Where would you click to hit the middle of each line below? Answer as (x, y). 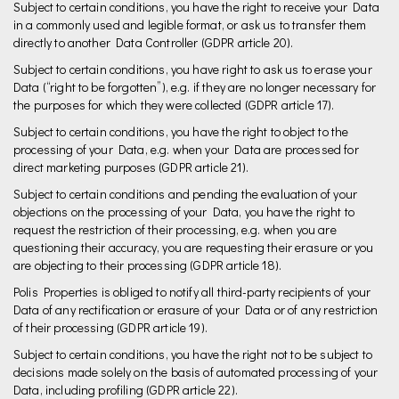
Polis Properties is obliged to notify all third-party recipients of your (192, 292)
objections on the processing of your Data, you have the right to (184, 212)
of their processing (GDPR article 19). (110, 327)
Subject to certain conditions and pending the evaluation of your (185, 194)
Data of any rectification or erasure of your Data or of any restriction (196, 309)
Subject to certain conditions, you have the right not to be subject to (193, 354)
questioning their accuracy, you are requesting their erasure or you (194, 247)
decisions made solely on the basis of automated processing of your (196, 372)
